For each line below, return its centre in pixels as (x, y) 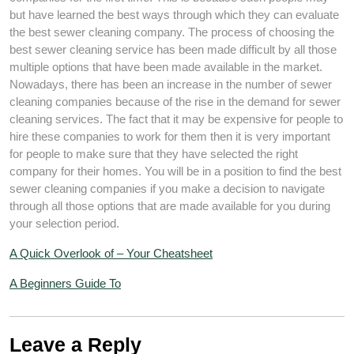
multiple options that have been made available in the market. (166, 67)
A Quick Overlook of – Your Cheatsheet (111, 253)
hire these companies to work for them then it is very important (170, 136)
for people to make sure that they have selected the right (154, 154)
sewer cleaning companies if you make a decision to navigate (167, 188)
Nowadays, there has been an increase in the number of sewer (171, 84)
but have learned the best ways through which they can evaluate (174, 15)
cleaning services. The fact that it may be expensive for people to (176, 119)
